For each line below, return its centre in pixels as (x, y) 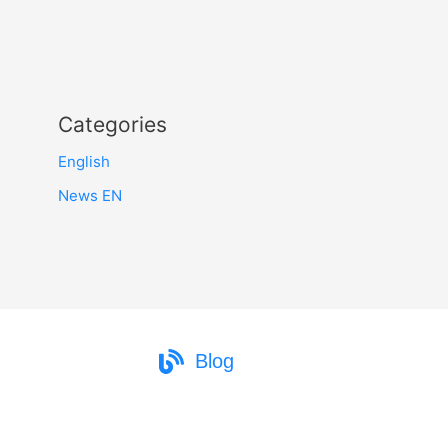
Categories (112, 125)
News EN (90, 195)
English (84, 162)
